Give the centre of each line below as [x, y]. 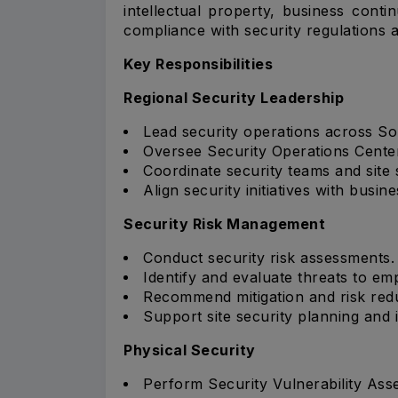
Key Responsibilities [198, 64]
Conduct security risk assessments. [269, 257]
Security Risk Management [224, 223]
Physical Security [190, 350]
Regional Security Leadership [234, 97]
